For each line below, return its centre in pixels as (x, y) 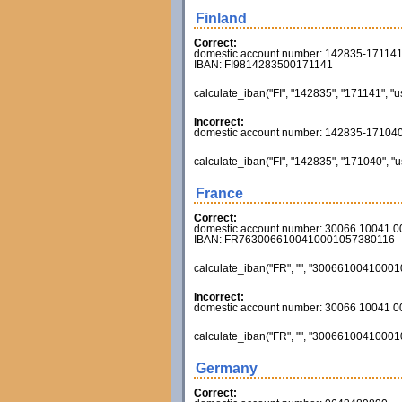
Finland (221, 18)
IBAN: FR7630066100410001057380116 (294, 240)
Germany (226, 368)
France (219, 193)
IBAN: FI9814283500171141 (263, 65)
